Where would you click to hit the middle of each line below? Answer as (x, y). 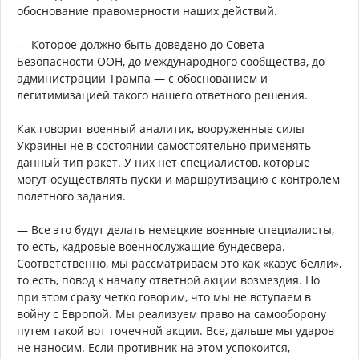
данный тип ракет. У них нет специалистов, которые (163, 162)
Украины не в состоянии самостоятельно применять (164, 145)
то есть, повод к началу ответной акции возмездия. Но (168, 280)
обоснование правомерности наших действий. (147, 10)
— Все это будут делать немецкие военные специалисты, (175, 229)
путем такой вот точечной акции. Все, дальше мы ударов (175, 330)
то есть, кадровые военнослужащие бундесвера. (151, 246)
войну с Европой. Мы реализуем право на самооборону (171, 313)
